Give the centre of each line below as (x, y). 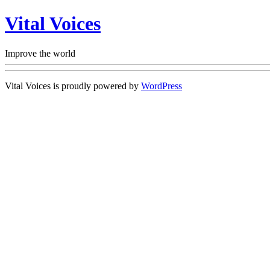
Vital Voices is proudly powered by (73, 86)
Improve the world (40, 53)
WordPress (162, 86)
